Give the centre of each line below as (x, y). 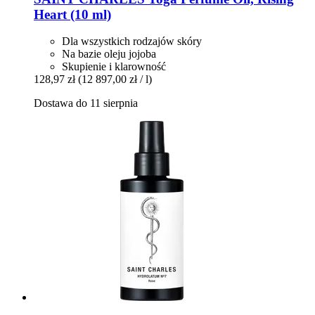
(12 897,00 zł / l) (115, 79)
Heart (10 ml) (72, 14)
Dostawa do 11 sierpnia (86, 103)
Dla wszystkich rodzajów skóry (132, 41)
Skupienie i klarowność (114, 67)
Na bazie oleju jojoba (109, 54)
